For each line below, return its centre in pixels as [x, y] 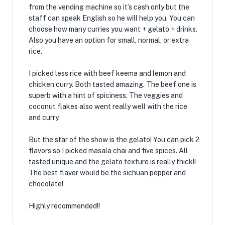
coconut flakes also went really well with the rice [108, 106]
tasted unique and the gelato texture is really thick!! [112, 162]
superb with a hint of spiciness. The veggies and [106, 95]
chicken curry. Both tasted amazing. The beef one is [113, 84]
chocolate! [46, 184]
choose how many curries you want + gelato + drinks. [113, 29]
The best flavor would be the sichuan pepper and [107, 173]
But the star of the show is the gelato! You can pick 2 [114, 140]
